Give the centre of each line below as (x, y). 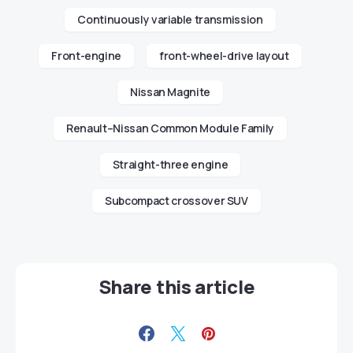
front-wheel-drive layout (224, 56)
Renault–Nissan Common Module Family (170, 128)
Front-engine (87, 56)
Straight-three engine (170, 165)
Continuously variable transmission (170, 20)
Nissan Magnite (170, 92)
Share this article (176, 287)
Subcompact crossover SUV (176, 201)
